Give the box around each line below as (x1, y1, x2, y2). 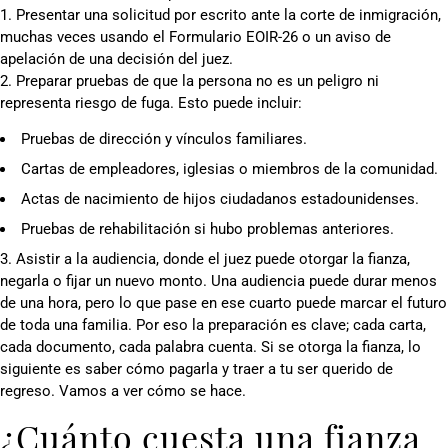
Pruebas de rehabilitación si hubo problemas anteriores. (21, 220, 394, 239)
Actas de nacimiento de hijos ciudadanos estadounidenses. (21, 190, 419, 209)
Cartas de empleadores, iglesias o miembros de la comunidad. (21, 160, 438, 179)
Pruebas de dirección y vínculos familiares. (21, 130, 307, 149)
